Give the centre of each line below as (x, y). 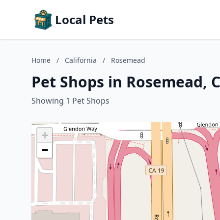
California (81, 60)
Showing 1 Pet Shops (70, 101)
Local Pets (84, 19)
